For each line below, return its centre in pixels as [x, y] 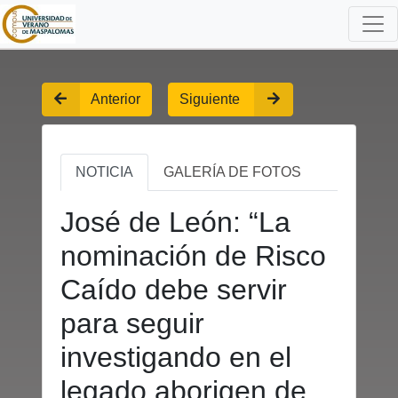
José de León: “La [175, 222]
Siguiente [211, 99]
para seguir [132, 323]
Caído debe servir [174, 290]
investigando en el [176, 357]
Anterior [115, 99]
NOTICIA [104, 172]
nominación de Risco [193, 256]
